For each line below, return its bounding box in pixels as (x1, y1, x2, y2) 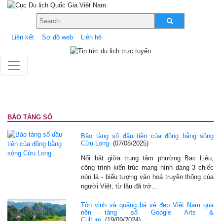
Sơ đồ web (42, 33, 73, 41)
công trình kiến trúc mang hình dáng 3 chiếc (81, 163, 214, 171)
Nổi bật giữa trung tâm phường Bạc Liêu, (81, 154, 214, 162)
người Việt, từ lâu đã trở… (81, 182, 158, 190)
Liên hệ (81, 33, 102, 41)
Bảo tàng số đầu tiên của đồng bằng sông (81, 132, 214, 140)
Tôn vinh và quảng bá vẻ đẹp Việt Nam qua (81, 201, 214, 209)
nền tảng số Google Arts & (81, 208, 214, 216)
